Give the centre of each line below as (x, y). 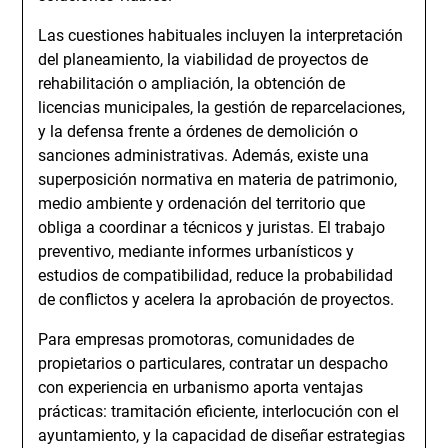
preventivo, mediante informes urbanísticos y (196, 251)
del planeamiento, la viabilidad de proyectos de (203, 59)
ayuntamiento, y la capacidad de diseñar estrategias (222, 435)
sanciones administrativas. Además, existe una (204, 155)
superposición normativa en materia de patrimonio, (218, 179)
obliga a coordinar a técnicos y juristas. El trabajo (212, 227)
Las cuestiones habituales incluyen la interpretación (221, 35)
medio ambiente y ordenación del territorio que (202, 203)
